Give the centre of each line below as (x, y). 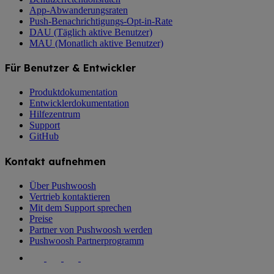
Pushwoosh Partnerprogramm (87, 241)
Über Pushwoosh (63, 186)
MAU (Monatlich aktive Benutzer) (96, 43)
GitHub (44, 136)
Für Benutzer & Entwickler (70, 68)
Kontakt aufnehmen (55, 161)
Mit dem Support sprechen (80, 208)
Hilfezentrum (55, 114)
